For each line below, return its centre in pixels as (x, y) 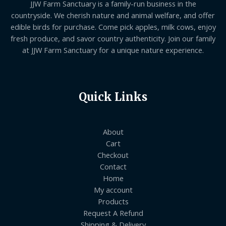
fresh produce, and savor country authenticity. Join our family (113, 38)
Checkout (113, 155)
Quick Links (113, 97)
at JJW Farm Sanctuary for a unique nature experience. (113, 50)
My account (113, 190)
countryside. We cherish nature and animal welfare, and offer (113, 15)
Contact (113, 167)
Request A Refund (113, 213)
